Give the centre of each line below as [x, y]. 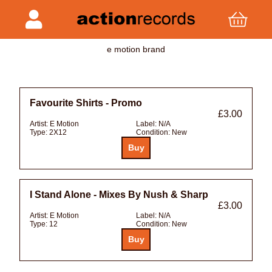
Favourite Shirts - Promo [86, 103]
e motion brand [136, 49]
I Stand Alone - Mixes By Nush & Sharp [119, 194]
